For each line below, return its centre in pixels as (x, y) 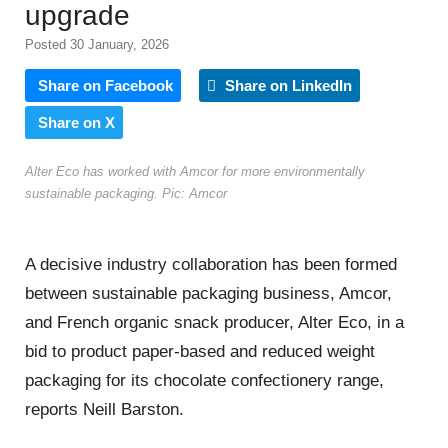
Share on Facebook (105, 85)
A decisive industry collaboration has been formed (211, 265)
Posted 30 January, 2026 (97, 44)
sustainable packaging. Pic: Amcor (126, 193)
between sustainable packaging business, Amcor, (208, 294)
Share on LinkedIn (286, 85)
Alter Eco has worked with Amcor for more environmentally (195, 171)
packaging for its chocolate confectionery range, (204, 381)
